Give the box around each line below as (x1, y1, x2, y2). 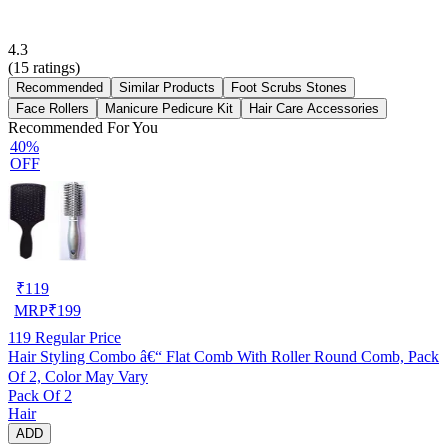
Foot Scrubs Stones (231, 79, 347, 95)
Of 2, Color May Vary (8, 367, 148, 385)
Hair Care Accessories (249, 100, 379, 116)
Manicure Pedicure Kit (105, 100, 233, 116)
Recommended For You (8, 118, 158, 136)
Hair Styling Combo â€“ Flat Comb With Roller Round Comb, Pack (8, 347, 439, 365)
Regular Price (31, 328, 121, 346)
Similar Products (119, 79, 215, 95)
